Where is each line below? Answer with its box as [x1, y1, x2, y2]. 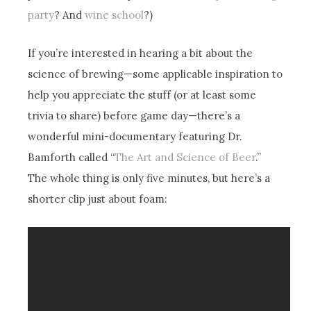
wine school [85, 8, 144, 22]
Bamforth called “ [28, 150, 115, 164]
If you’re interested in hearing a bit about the [28, 46, 253, 60]
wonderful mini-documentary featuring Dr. [28, 129, 243, 143]
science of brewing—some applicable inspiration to [28, 67, 283, 81]
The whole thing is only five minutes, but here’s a [28, 171, 271, 185]
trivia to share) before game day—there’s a [28, 108, 241, 122]
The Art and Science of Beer [115, 150, 256, 164]
